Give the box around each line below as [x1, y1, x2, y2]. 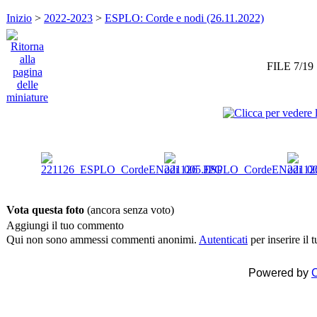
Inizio [6, 12, 32, 25]
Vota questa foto [6, 204, 87, 217]
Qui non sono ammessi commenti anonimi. [6, 234, 199, 246]
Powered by [248, 267, 311, 279]
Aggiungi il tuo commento [6, 219, 124, 232]
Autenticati [199, 234, 248, 246]
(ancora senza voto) [87, 204, 174, 217]
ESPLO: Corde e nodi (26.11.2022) [105, 12, 264, 25]
